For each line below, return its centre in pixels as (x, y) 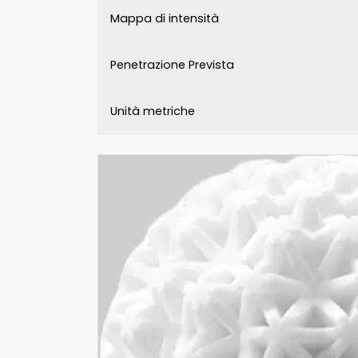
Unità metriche (153, 111)
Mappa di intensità (165, 19)
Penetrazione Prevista (172, 65)
